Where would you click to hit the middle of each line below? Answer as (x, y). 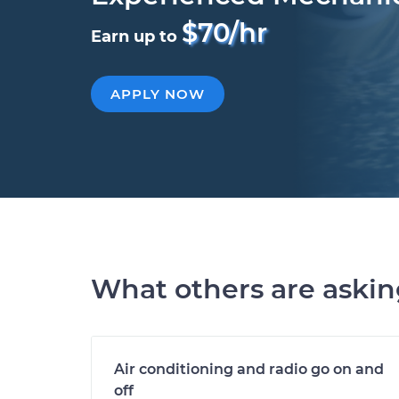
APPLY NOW (158, 94)
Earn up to (136, 37)
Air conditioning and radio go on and (249, 369)
